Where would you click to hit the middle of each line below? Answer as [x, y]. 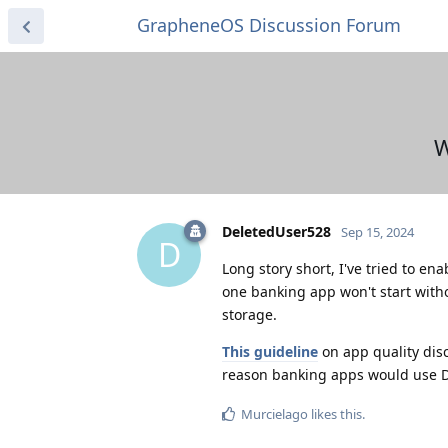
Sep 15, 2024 [377, 231]
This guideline [270, 351]
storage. [249, 314]
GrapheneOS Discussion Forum [269, 25]
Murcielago [274, 413]
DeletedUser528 [276, 231]
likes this [335, 413]
